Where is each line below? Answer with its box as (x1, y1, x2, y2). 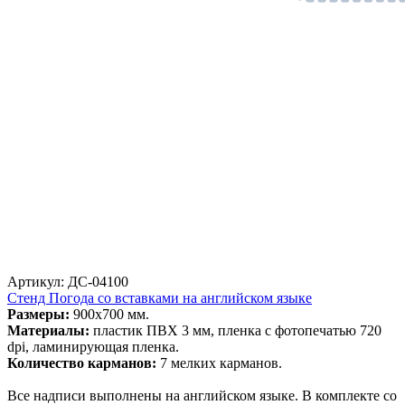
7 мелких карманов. (160, 354, 282, 371)
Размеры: (7, 306, 70, 322)
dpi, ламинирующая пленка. (7, 338, 179, 354)
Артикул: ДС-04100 (7, 273, 128, 289)
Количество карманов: (7, 354, 160, 371)
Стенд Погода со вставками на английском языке (7, 289, 312, 306)
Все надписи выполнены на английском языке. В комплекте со (7, 387, 397, 403)
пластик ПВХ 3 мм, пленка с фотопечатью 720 (89, 322, 381, 338)
